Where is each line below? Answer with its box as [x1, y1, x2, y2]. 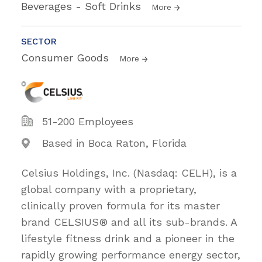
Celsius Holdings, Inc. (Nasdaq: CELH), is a [21, 166, 237, 179]
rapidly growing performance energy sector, [21, 248, 240, 261]
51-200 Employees [42, 115, 133, 127]
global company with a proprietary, [21, 182, 196, 195]
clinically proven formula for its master [21, 199, 220, 212]
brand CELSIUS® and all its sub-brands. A [21, 215, 237, 228]
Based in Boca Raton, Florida [42, 136, 187, 149]
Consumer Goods [21, 51, 112, 64]
